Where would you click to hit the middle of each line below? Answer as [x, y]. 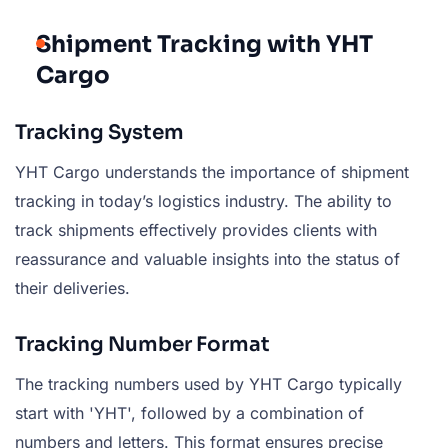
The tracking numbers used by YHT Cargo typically [208, 384]
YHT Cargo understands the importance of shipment [212, 172]
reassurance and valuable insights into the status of [207, 259]
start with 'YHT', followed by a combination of [189, 413]
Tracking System [99, 132]
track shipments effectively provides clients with [196, 230]
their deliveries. [72, 288]
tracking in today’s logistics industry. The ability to [203, 201]
